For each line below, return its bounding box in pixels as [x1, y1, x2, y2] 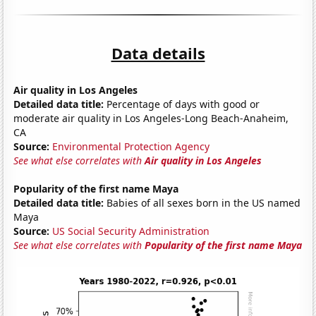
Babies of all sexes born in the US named [104, 195, 301, 209]
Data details [111, 42, 205, 63]
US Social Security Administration [52, 224, 210, 238]
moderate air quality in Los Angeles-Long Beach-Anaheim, [13, 111, 289, 125]
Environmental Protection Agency [52, 139, 210, 153]
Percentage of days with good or [104, 97, 260, 111]
